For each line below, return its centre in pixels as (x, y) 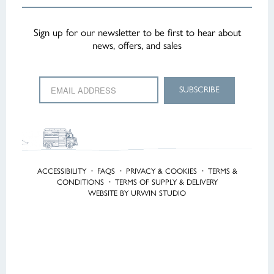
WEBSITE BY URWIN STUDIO (137, 193)
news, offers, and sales (137, 45)
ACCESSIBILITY (61, 171)
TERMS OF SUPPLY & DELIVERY (166, 182)
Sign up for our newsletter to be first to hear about (137, 32)
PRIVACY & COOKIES (161, 171)
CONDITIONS (80, 182)
